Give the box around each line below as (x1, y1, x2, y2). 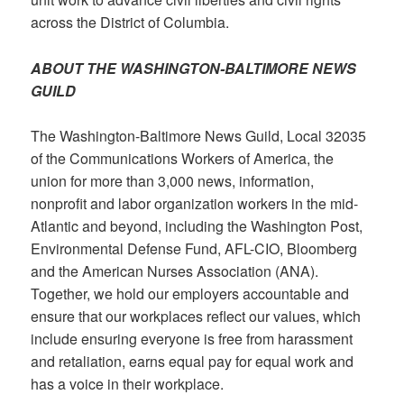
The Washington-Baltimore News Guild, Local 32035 (31, 125, 367, 147)
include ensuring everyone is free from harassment (31, 328, 353, 350)
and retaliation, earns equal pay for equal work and (31, 351, 354, 372)
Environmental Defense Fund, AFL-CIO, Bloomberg (31, 238, 358, 260)
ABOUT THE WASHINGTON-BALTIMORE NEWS (31, 57, 357, 78)
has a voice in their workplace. (31, 373, 225, 395)
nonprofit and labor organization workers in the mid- (31, 193, 359, 215)
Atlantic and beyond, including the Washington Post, (31, 216, 363, 237)
